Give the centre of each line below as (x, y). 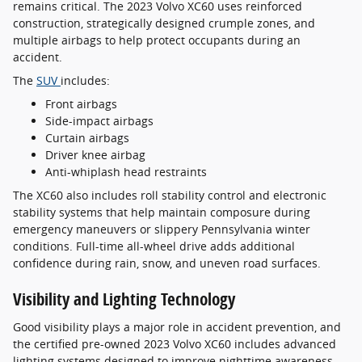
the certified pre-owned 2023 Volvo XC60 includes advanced (175, 343)
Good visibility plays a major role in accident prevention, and (177, 326)
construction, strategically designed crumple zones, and (164, 23)
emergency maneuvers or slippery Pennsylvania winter (162, 229)
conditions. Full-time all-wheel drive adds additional (154, 246)
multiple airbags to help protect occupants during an (157, 40)
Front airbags (81, 104)
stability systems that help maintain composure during (162, 212)
